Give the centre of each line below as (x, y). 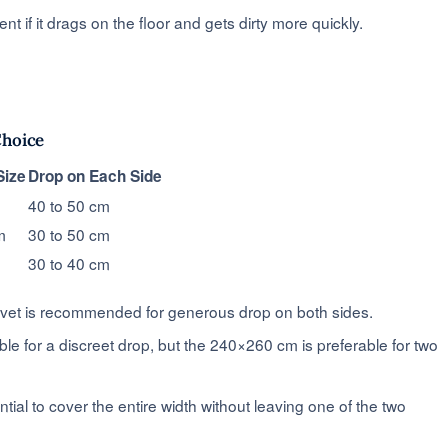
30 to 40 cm (69, 262)
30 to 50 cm (69, 233)
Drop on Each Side (95, 175)
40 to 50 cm (69, 204)
